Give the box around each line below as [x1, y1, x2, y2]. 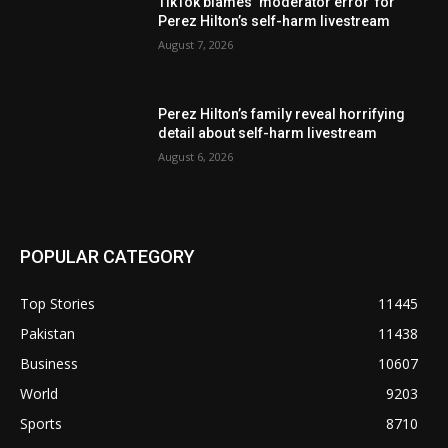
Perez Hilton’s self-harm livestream [158, 13, 391, 30]
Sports [20, 413, 62, 433]
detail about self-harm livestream [158, 124, 378, 141]
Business [20, 353, 78, 373]
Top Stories [20, 293, 95, 313]
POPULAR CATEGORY [20, 245, 195, 267]
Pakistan [20, 323, 75, 343]
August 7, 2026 [158, 37, 234, 53]
